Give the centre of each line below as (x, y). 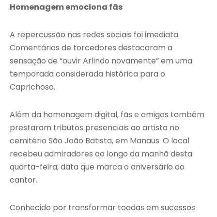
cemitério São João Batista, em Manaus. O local (100, 141)
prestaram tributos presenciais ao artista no (94, 128)
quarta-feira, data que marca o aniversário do (97, 167)
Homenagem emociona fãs (66, 7)
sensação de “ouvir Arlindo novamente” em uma (101, 61)
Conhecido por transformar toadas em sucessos (102, 208)
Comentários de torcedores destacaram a (91, 48)
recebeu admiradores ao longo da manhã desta (101, 154)
